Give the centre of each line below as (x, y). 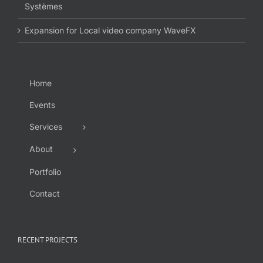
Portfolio (45, 171)
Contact (45, 193)
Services (46, 127)
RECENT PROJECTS (48, 240)
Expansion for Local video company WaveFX (110, 31)
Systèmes (43, 6)
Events (42, 105)
